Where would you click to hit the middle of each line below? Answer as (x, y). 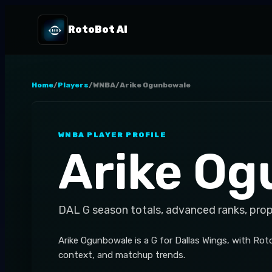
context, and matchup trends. (122, 255)
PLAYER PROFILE (126, 135)
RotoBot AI (97, 29)
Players (73, 85)
